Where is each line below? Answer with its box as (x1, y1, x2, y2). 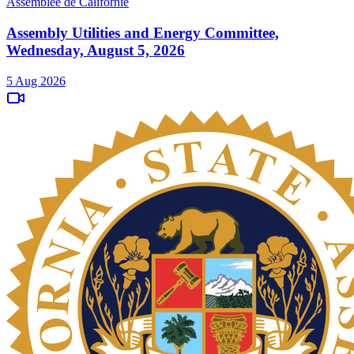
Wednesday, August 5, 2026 (6, 42, 185, 59)
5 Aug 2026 (6, 73, 66, 88)
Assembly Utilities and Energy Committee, (6, 24, 279, 42)
